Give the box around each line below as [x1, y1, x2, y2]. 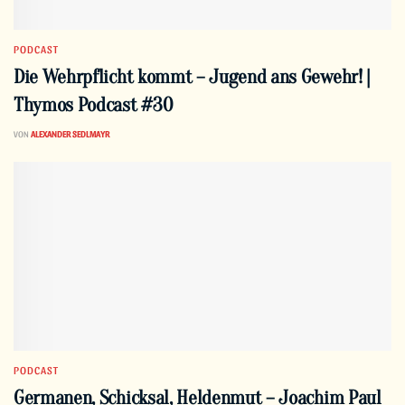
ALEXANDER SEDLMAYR [31, 127, 109, 139]
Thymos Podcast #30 [14, 92, 173, 117]
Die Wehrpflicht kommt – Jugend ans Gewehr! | [14, 64, 371, 89]
